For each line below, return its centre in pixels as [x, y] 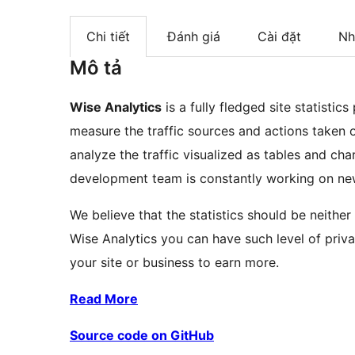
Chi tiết [108, 37]
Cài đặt [279, 37]
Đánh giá [194, 37]
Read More [104, 299]
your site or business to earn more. [174, 263]
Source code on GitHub [142, 336]
